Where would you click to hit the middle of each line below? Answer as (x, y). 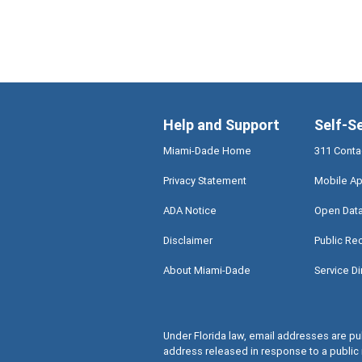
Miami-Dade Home (207, 151)
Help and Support (221, 125)
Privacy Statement (204, 181)
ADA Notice (189, 211)
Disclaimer (187, 241)
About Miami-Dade (206, 271)
